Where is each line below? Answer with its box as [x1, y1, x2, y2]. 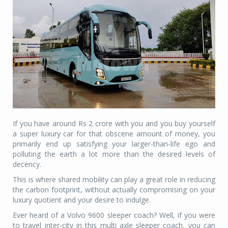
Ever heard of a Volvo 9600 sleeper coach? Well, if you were [13, 210, 215, 220]
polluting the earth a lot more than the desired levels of [13, 149, 215, 159]
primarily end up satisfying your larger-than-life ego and [13, 138, 215, 149]
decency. [13, 159, 41, 169]
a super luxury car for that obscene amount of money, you [13, 128, 215, 138]
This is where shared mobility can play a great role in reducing [13, 174, 215, 184]
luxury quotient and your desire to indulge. [13, 194, 151, 205]
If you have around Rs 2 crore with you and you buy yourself [13, 118, 215, 128]
